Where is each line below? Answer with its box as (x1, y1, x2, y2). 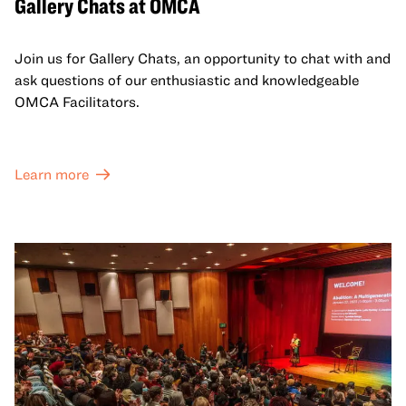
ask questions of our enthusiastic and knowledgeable (14, 71, 359, 88)
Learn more (14, 165, 89, 182)
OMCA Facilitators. (14, 92, 140, 110)
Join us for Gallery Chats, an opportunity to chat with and (14, 49, 391, 66)
